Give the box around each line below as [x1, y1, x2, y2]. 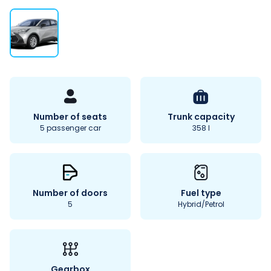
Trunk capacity [167, 111, 235, 123]
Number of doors [33, 187, 108, 200]
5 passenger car [39, 123, 101, 134]
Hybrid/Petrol [177, 199, 224, 210]
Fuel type [180, 187, 221, 200]
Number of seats [33, 111, 107, 123]
